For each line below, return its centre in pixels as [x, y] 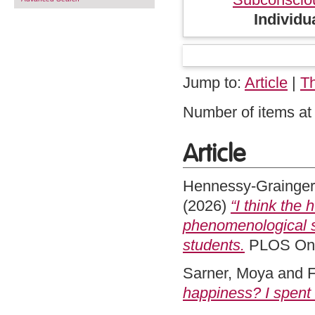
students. [214, 245]
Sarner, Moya [228, 273]
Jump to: [214, 83]
